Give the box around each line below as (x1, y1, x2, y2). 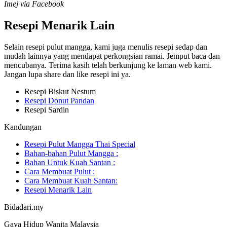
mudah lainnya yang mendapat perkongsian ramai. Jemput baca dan (4, 51, 220, 60)
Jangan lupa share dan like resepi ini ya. (4, 69, 131, 79)
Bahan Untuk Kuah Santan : (24, 158, 115, 167)
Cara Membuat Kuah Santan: (24, 176, 118, 185)
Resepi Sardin (24, 105, 69, 114)
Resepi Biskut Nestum (24, 87, 96, 96)
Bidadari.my (4, 202, 44, 211)
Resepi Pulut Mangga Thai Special (24, 139, 135, 148)
